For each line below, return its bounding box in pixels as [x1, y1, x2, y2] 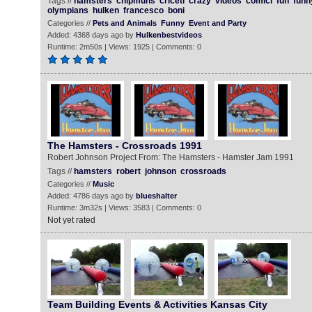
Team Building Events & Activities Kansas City [47, 299, 267, 310]
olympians [47, 6, 88, 15]
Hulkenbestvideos [135, 31, 202, 39]
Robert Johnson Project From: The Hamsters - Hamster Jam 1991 [47, 153, 294, 162]
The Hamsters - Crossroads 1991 [47, 140, 202, 151]
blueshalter [135, 192, 177, 200]
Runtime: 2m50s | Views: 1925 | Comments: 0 [47, 42, 201, 51]
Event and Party [188, 19, 247, 27]
